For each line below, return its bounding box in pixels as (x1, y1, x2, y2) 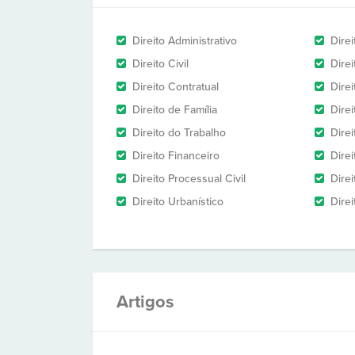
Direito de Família (132, 103, 217, 116)
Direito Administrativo (132, 34, 237, 48)
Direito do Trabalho (132, 126, 226, 139)
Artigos (116, 292, 174, 312)
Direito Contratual (132, 80, 219, 94)
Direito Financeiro (132, 149, 219, 162)
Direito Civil (132, 57, 189, 71)
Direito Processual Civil (132, 172, 246, 185)
